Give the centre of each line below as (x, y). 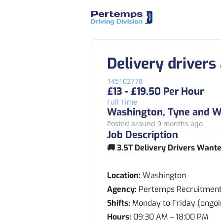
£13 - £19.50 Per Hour (155, 92)
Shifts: (119, 203)
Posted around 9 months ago (155, 124)
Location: (124, 175)
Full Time (122, 102)
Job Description (143, 135)
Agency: (122, 189)
